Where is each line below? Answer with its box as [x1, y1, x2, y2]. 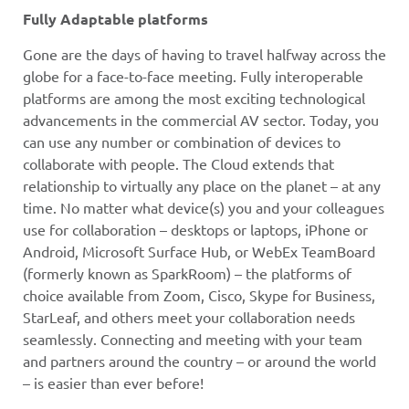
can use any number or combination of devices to [23, 132, 341, 152]
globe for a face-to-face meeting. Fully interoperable [23, 67, 363, 86]
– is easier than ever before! [23, 373, 204, 393]
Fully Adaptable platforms [23, 8, 212, 28]
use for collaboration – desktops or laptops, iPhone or [23, 220, 368, 239]
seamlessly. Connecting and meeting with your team [23, 330, 362, 349]
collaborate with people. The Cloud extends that [23, 154, 334, 173]
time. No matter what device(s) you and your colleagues [23, 198, 384, 217]
